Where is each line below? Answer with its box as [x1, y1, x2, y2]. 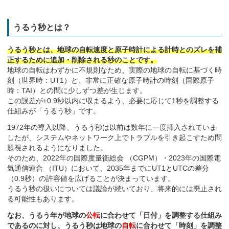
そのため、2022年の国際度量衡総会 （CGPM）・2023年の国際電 [7, 154, 221, 162]
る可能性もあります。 [7, 195, 79, 203]
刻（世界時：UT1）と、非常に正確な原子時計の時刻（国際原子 [7, 76, 214, 84]
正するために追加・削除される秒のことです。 [7, 56, 157, 64]
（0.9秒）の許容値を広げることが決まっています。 [7, 174, 175, 182]
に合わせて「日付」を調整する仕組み [100, 211, 222, 219]
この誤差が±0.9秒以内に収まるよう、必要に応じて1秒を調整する [7, 97, 219, 105]
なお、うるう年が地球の [7, 211, 86, 219]
